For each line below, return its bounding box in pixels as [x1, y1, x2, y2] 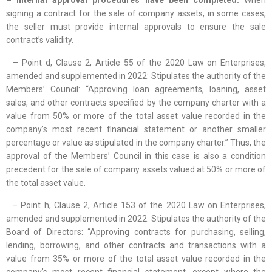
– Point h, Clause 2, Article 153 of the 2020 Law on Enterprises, [6, 200, 266, 211]
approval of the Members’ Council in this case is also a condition [6, 151, 266, 161]
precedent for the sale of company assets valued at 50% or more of [6, 165, 266, 175]
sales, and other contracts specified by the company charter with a [6, 98, 266, 108]
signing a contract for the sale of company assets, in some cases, [6, 8, 266, 19]
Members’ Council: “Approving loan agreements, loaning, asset [6, 84, 266, 95]
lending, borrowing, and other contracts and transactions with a [6, 240, 266, 251]
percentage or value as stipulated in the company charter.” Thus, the [6, 138, 266, 148]
